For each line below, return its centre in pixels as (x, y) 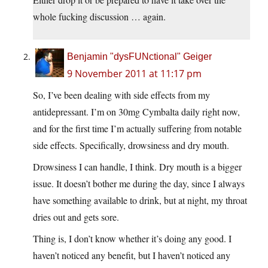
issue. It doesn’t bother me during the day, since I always (139, 184)
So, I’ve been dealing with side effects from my (121, 95)
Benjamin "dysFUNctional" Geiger (139, 57)
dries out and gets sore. (76, 217)
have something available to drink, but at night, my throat (140, 200)
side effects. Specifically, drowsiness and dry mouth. (131, 145)
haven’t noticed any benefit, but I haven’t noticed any (132, 255)
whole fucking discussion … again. (99, 17)
